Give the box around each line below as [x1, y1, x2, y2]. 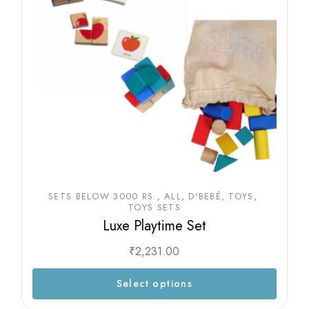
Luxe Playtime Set [102, 216, 206, 237]
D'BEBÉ [188, 190, 222, 203]
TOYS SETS [128, 201, 181, 215]
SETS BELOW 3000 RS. [48, 190, 157, 203]
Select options [116, 277, 193, 291]
